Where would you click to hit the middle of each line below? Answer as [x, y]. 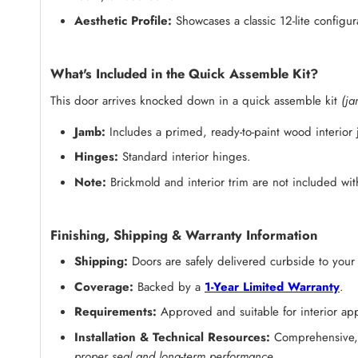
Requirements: [115, 312]
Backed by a [169, 286]
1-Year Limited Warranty [272, 286]
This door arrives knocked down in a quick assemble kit [196, 100]
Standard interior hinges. [185, 157]
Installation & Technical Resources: [172, 337]
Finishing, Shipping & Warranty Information [184, 235]
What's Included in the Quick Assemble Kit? [184, 74]
